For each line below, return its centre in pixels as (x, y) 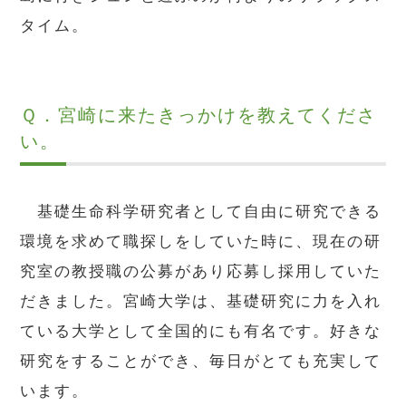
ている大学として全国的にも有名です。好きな (201, 330)
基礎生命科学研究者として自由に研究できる (201, 211)
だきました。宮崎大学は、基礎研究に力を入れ (201, 300)
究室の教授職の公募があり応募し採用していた (201, 271)
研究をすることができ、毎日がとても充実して (201, 360)
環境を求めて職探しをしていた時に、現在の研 (201, 241)
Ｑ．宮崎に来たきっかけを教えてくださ (199, 116)
